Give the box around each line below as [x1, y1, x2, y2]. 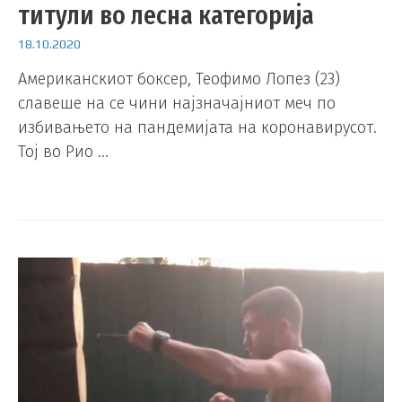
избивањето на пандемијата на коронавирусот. [18, 118, 377, 138]
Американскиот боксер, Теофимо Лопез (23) [18, 69, 340, 90]
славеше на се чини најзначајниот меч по [18, 93, 336, 114]
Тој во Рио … [18, 142, 109, 162]
